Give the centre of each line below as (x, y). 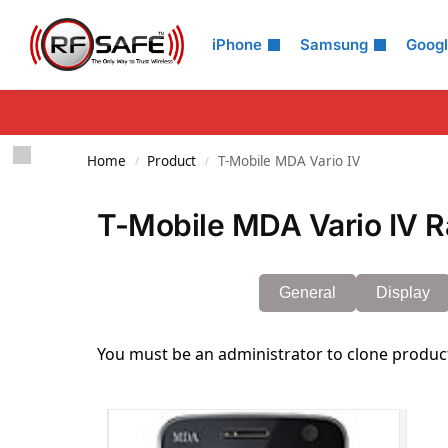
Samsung (334, 44)
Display (403, 292)
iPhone (237, 44)
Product (172, 161)
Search (65, 29)
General (307, 292)
